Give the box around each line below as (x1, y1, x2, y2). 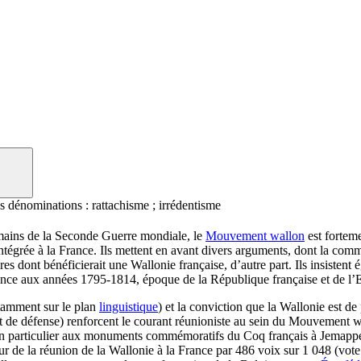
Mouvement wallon (205, 228, 305, 243)
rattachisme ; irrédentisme (89, 197, 221, 212)
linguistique (99, 299, 158, 313)
